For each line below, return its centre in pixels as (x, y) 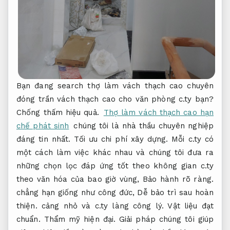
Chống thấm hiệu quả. (58, 113)
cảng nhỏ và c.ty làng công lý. (102, 206)
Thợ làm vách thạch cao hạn (158, 113)
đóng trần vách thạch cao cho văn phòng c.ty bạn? (115, 99)
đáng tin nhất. (45, 139)
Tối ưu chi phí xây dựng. (121, 139)
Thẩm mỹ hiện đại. (80, 219)
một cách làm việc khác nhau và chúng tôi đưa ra (115, 153)
